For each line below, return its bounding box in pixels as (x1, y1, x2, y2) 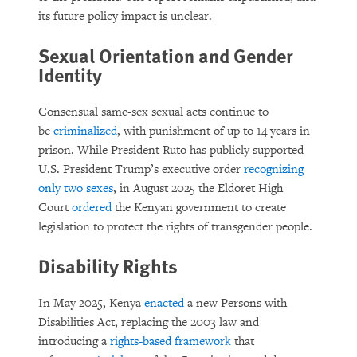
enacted (144, 296, 184, 311)
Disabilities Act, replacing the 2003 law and (38, 315, 259, 330)
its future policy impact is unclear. (38, 9, 212, 24)
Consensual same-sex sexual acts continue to (38, 104, 269, 120)
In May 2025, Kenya (38, 296, 144, 311)
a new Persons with (184, 296, 287, 311)
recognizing (244, 162, 304, 177)
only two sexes (38, 181, 113, 196)
